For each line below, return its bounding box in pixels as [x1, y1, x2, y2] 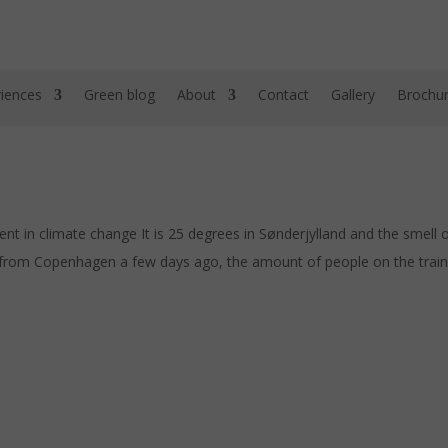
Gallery [330, 84, 375, 104]
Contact [257, 84, 309, 104]
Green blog [83, 84, 155, 104]
